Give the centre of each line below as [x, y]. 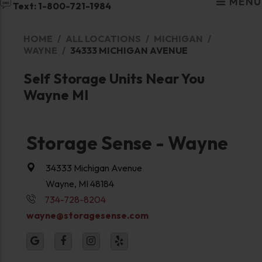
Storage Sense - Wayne [127, 142]
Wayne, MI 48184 [80, 183]
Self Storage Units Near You [114, 78]
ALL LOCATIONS [103, 38]
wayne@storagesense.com [87, 215]
